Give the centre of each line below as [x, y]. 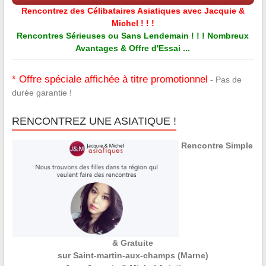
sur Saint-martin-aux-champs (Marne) [133, 255]
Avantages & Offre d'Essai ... [133, 48]
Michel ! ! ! [133, 23]
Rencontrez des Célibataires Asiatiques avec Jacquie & [133, 11]
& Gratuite [133, 243]
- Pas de [224, 80]
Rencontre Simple [217, 145]
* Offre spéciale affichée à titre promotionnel [110, 79]
